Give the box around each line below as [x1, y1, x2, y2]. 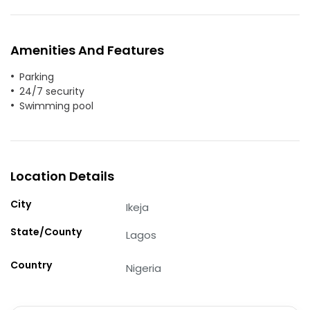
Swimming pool [19, 98, 93, 113]
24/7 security [19, 84, 84, 98]
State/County [10, 224, 82, 239]
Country [10, 257, 52, 272]
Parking [19, 69, 54, 84]
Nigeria [126, 260, 162, 275]
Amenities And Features [10, 41, 164, 59]
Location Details [10, 167, 114, 185]
